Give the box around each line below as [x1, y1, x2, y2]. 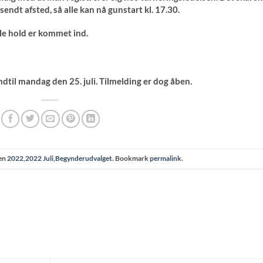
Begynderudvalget [55, 154, 113, 163]
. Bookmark [112, 154, 150, 163]
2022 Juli [25, 154, 54, 163]
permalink [150, 154, 182, 163]
